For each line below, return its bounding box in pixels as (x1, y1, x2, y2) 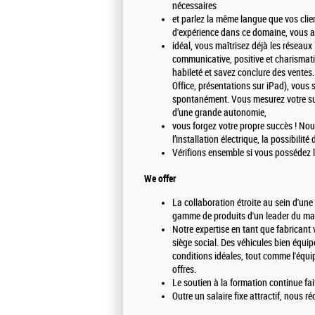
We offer (144, 172, 176, 184)
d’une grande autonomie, (172, 106, 266, 119)
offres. (172, 263, 196, 276)
